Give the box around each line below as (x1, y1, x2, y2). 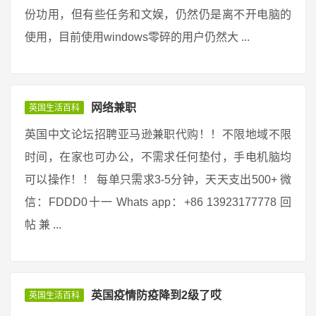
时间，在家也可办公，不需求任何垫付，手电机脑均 (25, 151, 291, 163)
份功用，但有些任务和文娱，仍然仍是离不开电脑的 (25, 8, 291, 20)
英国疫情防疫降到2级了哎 (91, 289, 221, 301)
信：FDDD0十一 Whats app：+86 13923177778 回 (25, 196, 291, 208)
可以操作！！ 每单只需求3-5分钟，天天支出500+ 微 (25, 174, 291, 186)
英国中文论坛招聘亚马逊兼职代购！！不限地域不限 (25, 128, 291, 140)
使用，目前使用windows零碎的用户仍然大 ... (25, 31, 250, 43)
